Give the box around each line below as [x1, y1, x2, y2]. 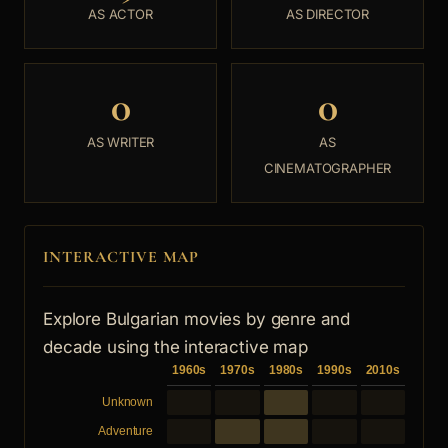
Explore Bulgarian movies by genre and [43, 309, 351, 330]
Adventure [98, 424, 153, 439]
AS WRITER [86, 134, 155, 151]
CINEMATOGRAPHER [263, 160, 392, 177]
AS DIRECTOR [285, 6, 370, 23]
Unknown [102, 395, 153, 410]
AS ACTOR [88, 6, 153, 23]
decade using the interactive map [43, 337, 308, 358]
